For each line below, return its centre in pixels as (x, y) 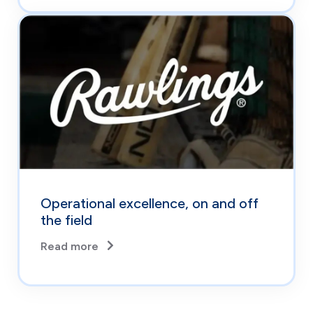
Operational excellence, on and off (150, 204)
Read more (70, 246)
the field (66, 220)
